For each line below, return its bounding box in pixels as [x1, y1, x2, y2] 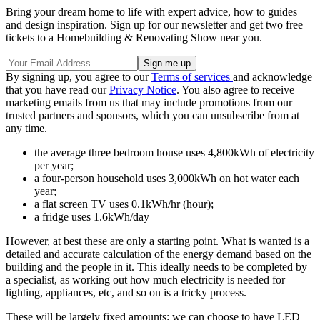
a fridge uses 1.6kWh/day [34, 211, 149, 224]
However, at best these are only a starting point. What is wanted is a [6, 235, 309, 248]
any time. [6, 122, 47, 135]
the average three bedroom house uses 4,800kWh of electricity [34, 146, 314, 159]
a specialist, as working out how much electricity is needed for [6, 274, 285, 286]
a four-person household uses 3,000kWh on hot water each [34, 172, 299, 185]
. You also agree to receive [176, 84, 294, 96]
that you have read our [6, 84, 109, 96]
